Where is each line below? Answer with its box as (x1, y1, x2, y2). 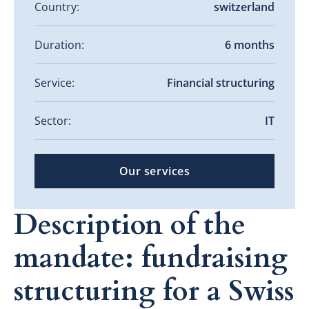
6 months (225, 37, 275, 52)
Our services (119, 163, 190, 179)
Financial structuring (167, 74, 275, 90)
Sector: (34, 112, 71, 128)
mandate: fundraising (14, 239, 288, 277)
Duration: (34, 37, 84, 52)
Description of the (14, 206, 246, 244)
